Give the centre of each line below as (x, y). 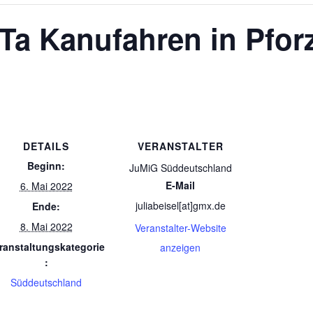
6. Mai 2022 (46, 185)
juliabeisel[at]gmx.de (180, 205)
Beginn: (46, 165)
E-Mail (180, 185)
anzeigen (180, 247)
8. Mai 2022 (46, 226)
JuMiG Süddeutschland (180, 167)
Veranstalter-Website (180, 227)
